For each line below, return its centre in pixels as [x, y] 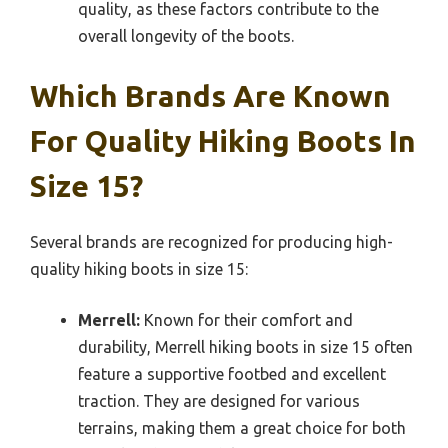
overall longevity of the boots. [186, 36]
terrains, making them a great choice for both [242, 428]
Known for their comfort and [246, 320]
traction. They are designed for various [219, 401]
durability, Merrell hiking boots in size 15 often [245, 347]
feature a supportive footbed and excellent [232, 374]
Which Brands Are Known [210, 96]
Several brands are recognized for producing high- [211, 242]
